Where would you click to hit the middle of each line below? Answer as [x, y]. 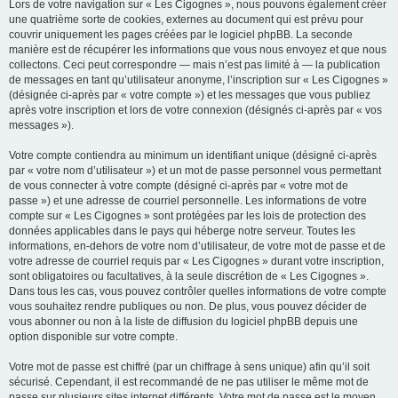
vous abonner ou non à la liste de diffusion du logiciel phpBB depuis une [183, 322]
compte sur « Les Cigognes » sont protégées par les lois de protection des [187, 216]
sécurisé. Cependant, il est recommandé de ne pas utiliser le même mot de [189, 382]
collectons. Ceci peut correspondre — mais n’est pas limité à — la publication [195, 65]
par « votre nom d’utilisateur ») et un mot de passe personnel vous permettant [195, 171]
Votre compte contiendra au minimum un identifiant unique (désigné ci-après [193, 155]
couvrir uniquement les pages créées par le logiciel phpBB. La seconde [181, 35]
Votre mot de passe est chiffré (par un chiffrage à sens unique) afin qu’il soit [189, 367]
